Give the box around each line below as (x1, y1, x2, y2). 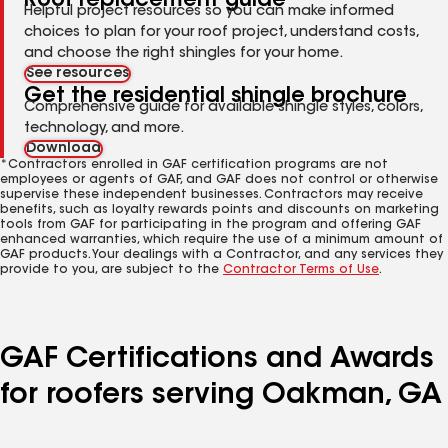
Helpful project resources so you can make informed (24, 5, 394, 19)
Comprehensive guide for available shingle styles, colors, (24, 101, 422, 115)
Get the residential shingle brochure (24, 86, 407, 107)
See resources (26, 67, 129, 81)
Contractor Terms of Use (223, 264, 379, 276)
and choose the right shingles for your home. (24, 47, 343, 61)
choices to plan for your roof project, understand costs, (24, 26, 418, 40)
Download (26, 142, 101, 156)
